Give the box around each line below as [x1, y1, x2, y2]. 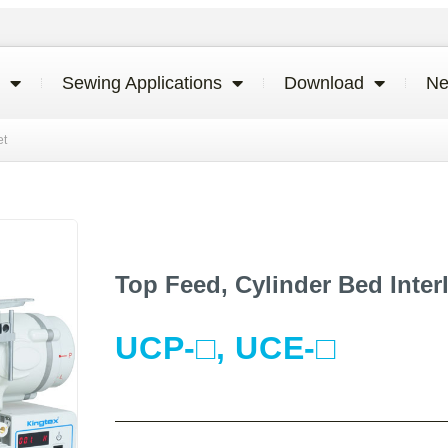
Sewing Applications [62, 72, 222, 93]
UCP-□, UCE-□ [115, 329, 336, 366]
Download [284, 72, 364, 93]
